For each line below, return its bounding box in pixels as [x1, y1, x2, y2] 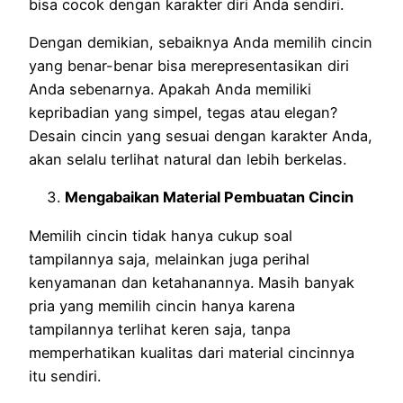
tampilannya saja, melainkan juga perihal [29, 249, 309, 268]
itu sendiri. [29, 366, 101, 385]
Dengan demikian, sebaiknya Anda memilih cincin [29, 33, 372, 52]
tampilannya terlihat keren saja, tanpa [29, 319, 291, 338]
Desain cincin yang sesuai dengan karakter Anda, [29, 127, 372, 146]
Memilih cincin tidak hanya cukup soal [29, 226, 292, 245]
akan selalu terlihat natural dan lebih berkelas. [29, 150, 360, 169]
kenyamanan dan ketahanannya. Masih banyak [29, 273, 354, 291]
